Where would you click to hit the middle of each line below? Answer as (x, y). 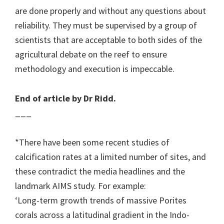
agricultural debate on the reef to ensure (91, 54)
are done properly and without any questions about (110, 11)
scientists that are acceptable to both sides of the (108, 40)
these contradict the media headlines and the (100, 171)
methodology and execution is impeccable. (95, 69)
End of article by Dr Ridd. (65, 98)
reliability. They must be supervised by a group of (106, 25)
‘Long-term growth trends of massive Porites (101, 200)
